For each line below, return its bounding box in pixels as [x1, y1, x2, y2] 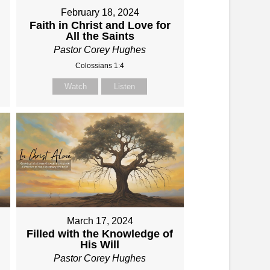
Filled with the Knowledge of [27, 227, 174, 240]
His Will [80, 238, 120, 251]
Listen [113, 82, 135, 92]
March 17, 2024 [66, 215, 133, 226]
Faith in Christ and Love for [29, 19, 171, 32]
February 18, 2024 [60, 7, 139, 18]
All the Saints [65, 30, 134, 43]
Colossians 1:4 [75, 61, 125, 71]
